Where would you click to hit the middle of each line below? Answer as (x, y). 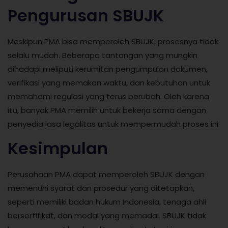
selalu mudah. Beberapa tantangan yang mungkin (103, 55)
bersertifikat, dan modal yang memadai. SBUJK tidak (107, 216)
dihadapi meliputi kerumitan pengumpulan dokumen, (108, 69)
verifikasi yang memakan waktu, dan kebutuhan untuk (109, 82)
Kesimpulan (58, 149)
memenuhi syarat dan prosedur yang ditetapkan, (101, 188)
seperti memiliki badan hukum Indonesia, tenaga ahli (107, 202)
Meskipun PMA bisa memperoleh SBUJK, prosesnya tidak (113, 41)
